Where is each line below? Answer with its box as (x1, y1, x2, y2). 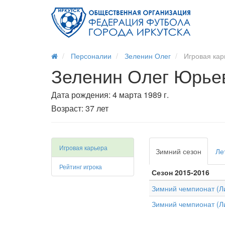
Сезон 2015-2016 (152, 167, 209, 177)
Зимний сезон (156, 146, 201, 156)
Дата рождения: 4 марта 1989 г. (51, 89, 169, 100)
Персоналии (71, 51, 111, 61)
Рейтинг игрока (59, 162, 102, 171)
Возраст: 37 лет (51, 102, 108, 114)
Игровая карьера (59, 143, 107, 152)
